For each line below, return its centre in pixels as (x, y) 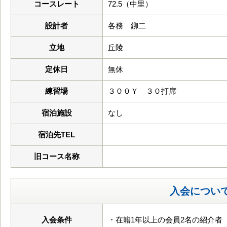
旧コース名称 (57, 156)
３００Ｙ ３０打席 (142, 91)
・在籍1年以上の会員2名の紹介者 (165, 220)
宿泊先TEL (57, 135)
